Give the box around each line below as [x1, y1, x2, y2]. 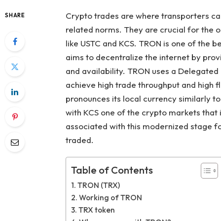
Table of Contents [71, 164, 153, 177]
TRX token [78, 205, 115, 215]
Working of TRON [78, 193, 142, 203]
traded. [65, 135, 94, 145]
